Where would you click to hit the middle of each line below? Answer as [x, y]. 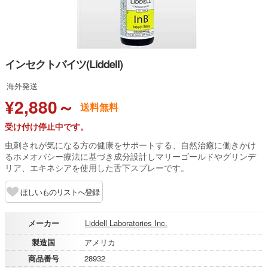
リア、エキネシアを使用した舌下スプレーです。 [97, 167]
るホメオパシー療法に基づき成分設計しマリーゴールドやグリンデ [130, 156]
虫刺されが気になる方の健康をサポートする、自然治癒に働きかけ [130, 145]
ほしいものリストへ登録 [60, 192]
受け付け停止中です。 [47, 126]
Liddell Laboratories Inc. [126, 223]
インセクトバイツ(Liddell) [64, 64]
